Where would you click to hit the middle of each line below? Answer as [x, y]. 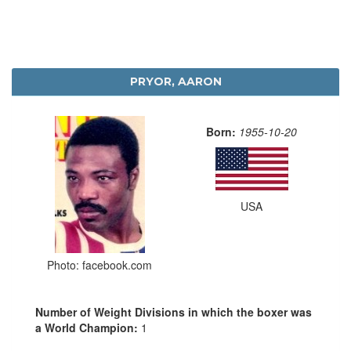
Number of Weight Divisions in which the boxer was [174, 311]
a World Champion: [88, 327]
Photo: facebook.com [100, 264]
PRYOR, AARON [175, 81]
